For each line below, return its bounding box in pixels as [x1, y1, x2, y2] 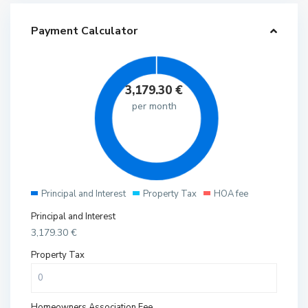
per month [131, 100, 177, 113]
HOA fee [214, 188, 249, 201]
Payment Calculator [31, 23, 138, 39]
